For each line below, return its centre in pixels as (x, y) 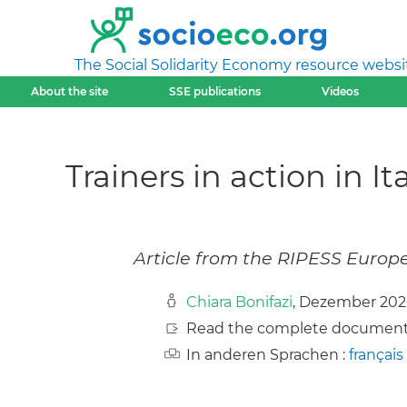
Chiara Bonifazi (239, 303)
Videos (341, 91)
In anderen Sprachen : (268, 355)
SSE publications (214, 91)
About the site (69, 91)
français (376, 355)
